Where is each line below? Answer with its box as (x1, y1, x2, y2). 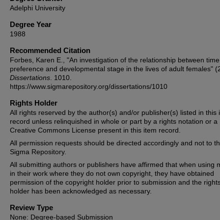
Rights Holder (10, 99, 57, 107)
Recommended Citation (10, 46, 90, 55)
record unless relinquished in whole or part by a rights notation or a (10, 117, 218, 125)
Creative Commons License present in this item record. (10, 126, 181, 134)
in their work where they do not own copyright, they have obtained (10, 169, 214, 177)
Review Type (10, 203, 53, 212)
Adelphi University (10, 4, 65, 12)
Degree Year (10, 20, 52, 28)
